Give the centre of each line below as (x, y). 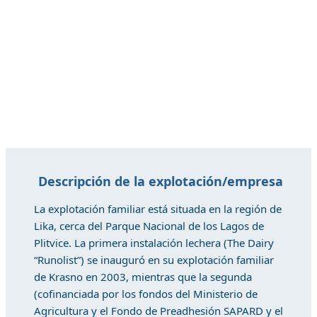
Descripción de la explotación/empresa (160, 181)
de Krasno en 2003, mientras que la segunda (143, 277)
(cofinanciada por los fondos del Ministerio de (146, 294)
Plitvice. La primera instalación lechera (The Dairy (154, 243)
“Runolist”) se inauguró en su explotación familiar (154, 260)
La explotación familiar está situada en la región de (158, 209)
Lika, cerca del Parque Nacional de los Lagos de (149, 226)
